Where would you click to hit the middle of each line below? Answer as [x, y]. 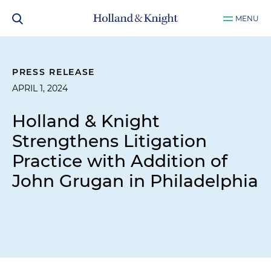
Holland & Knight [86, 121]
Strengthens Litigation [109, 141]
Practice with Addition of [120, 161]
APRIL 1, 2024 [40, 88]
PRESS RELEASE [54, 72]
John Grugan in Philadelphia [135, 181]
